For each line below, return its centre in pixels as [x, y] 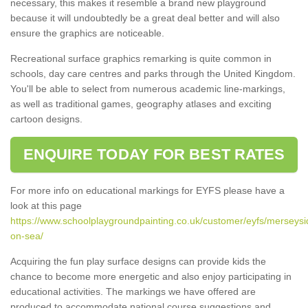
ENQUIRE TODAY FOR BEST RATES [154, 154]
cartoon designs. [46, 119]
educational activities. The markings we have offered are [133, 291]
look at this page [46, 205]
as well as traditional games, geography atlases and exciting [141, 103]
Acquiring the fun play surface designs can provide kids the [138, 261]
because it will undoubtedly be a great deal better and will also [145, 18]
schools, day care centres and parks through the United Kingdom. [153, 73]
